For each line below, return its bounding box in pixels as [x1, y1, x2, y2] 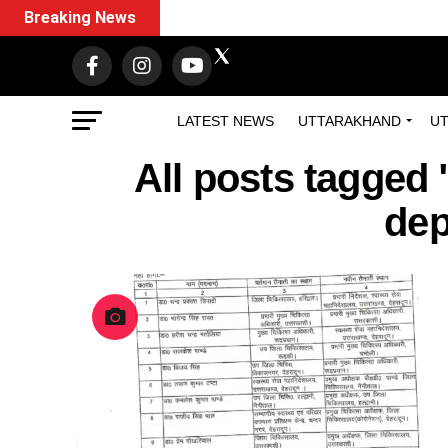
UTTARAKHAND [298, 113, 401, 129]
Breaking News [24, 8, 136, 27]
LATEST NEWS [177, 113, 274, 129]
